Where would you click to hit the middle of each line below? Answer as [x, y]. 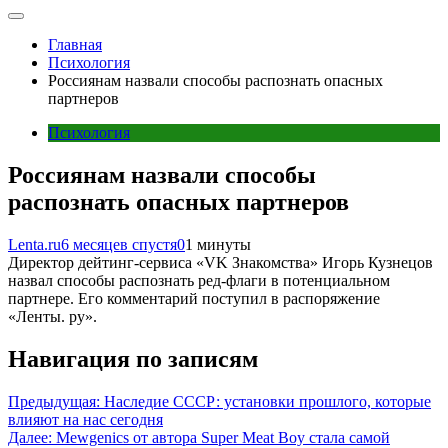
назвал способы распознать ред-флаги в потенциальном [199, 280]
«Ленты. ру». [52, 316]
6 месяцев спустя [119, 244]
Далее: [30, 437]
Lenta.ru [34, 244]
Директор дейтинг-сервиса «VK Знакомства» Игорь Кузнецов [220, 262]
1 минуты [218, 244]
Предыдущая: [54, 401]
